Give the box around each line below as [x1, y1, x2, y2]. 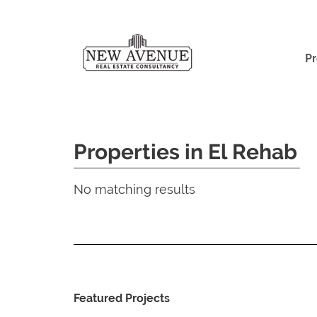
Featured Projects [74, 292, 170, 305]
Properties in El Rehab [74, 139, 297, 164]
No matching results [74, 182, 195, 197]
